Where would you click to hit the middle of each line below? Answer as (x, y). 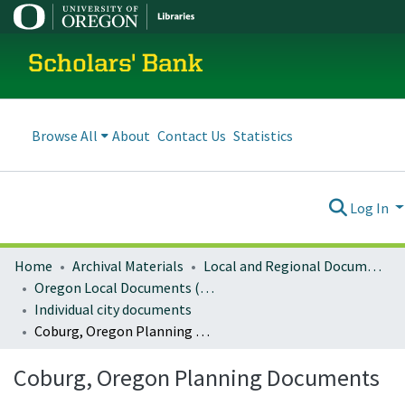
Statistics (263, 135)
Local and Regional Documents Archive (374, 266)
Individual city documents (113, 309)
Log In (371, 207)
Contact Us (192, 135)
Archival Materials (128, 266)
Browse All (65, 135)
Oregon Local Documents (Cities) (207, 287)
